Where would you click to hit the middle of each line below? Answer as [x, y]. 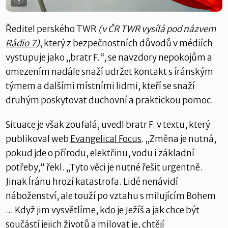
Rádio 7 [21, 43]
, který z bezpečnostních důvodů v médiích [126, 43]
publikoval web [38, 139]
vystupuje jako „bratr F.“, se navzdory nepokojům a [109, 57]
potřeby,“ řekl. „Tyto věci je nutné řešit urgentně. [104, 167]
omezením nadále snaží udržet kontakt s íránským [110, 72]
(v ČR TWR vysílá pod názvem [157, 29]
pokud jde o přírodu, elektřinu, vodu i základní [100, 153]
